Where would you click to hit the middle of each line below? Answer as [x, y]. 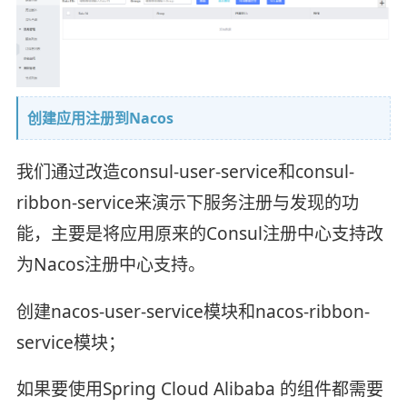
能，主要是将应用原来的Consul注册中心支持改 [199, 233]
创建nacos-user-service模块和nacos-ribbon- [193, 311]
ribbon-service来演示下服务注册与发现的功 [187, 202]
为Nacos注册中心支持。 [110, 264]
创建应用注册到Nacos [100, 118]
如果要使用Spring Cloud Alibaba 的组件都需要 [199, 389]
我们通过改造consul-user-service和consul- [185, 171]
